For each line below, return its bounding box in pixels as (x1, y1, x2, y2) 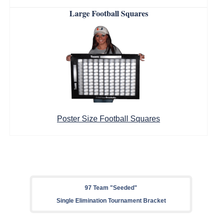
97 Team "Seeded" (85, 184, 137, 191)
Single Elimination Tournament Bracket (56, 197, 166, 204)
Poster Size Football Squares (57, 114, 160, 123)
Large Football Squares (69, 7, 148, 19)
